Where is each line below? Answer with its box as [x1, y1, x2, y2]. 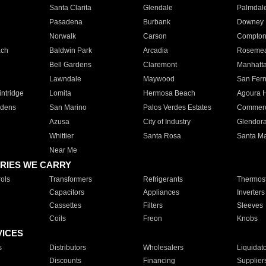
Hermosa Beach [142, 89, 195, 97]
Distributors [49, 243, 86, 252]
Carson [142, 32, 167, 40]
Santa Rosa [142, 132, 181, 140]
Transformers [49, 175, 92, 183]
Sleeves [236, 201, 263, 210]
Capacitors [49, 188, 84, 197]
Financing [142, 256, 175, 265]
